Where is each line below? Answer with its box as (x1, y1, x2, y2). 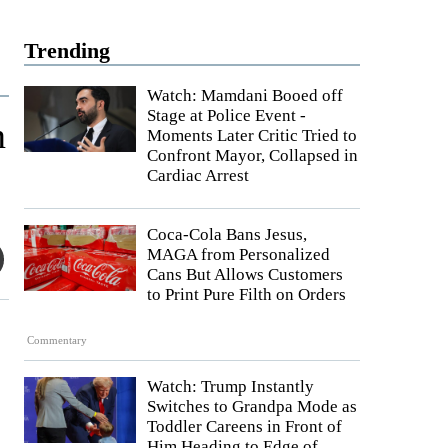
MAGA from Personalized (147, 245, 330, 264)
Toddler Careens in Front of (147, 417, 342, 437)
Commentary (27, 334, 88, 347)
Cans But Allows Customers (147, 265, 343, 284)
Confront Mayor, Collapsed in (147, 146, 358, 165)
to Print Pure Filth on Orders (147, 285, 346, 304)
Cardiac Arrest (147, 166, 249, 185)
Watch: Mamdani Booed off (147, 86, 343, 105)
